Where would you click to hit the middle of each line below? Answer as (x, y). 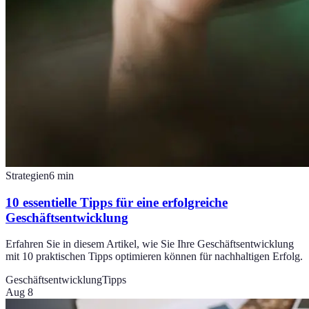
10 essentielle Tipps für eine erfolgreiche (117, 202)
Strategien (27, 176)
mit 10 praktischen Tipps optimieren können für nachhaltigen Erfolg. (154, 257)
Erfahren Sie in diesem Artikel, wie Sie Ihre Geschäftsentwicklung (150, 244)
